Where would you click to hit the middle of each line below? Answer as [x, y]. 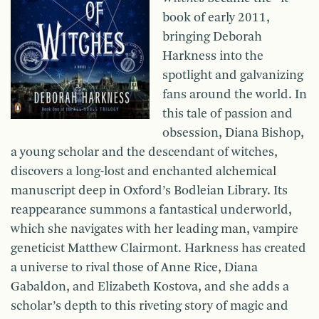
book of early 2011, [216, 18]
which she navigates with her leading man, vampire [155, 230]
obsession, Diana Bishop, [233, 134]
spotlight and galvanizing [233, 76]
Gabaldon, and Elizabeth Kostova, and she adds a [150, 287]
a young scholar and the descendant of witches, [144, 153]
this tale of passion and [228, 114]
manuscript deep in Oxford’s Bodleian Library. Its [149, 191]
